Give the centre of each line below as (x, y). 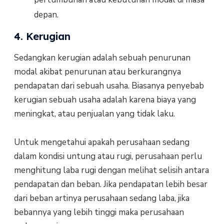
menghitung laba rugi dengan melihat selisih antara (111, 170)
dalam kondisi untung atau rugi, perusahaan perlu (108, 156)
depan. (46, 15)
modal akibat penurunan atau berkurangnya (97, 72)
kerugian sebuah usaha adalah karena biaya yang (105, 100)
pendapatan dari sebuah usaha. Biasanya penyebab (109, 86)
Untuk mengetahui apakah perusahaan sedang (101, 142)
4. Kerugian (42, 36)
